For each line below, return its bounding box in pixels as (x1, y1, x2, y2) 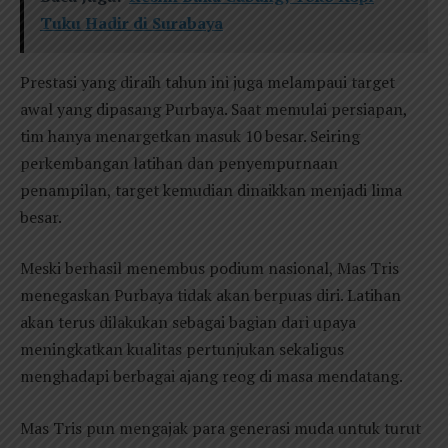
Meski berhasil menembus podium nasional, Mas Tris (20, 257, 399, 280)
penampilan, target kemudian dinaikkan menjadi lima (20, 178, 402, 201)
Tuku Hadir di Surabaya (39, 11, 223, 34)
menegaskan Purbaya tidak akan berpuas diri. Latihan (20, 284, 401, 307)
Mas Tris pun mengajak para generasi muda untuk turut (20, 416, 421, 439)
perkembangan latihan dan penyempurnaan (20, 151, 338, 174)
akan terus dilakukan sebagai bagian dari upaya (20, 311, 356, 334)
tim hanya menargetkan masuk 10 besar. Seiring (20, 124, 360, 147)
